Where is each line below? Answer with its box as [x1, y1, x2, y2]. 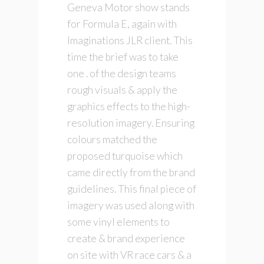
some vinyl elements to [67, 215, 170, 228]
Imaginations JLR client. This [67, 34, 193, 47]
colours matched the [67, 133, 157, 146]
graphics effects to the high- [67, 100, 190, 113]
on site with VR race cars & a [67, 248, 192, 261]
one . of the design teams [67, 67, 176, 80]
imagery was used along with [67, 199, 194, 212]
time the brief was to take [67, 50, 179, 63]
